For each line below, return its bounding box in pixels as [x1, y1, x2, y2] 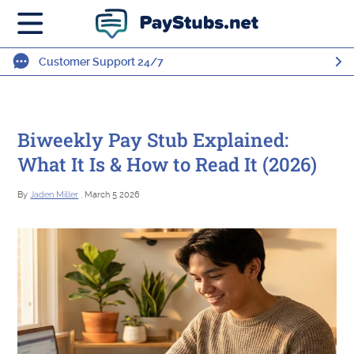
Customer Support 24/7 [39, 55, 164, 68]
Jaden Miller [30, 190, 79, 200]
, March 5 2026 [78, 190, 141, 200]
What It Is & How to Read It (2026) [17, 152, 318, 177]
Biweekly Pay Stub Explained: [17, 127, 289, 153]
